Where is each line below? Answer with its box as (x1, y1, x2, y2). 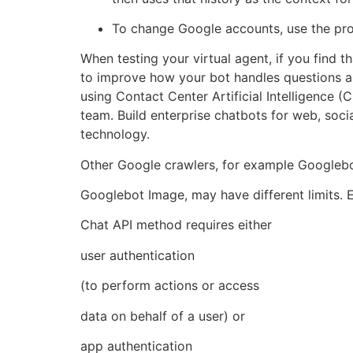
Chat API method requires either (80, 217, 272, 233)
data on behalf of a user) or (80, 307, 245, 324)
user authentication (80, 247, 195, 263)
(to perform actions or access (80, 277, 259, 294)
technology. (80, 126, 150, 143)
